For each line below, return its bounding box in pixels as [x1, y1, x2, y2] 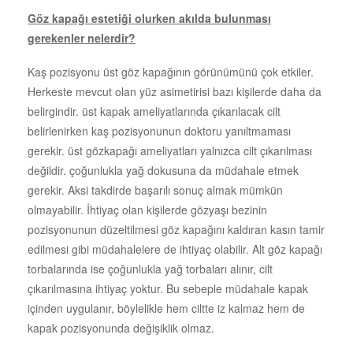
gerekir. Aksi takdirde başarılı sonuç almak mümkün [28, 181, 283, 198]
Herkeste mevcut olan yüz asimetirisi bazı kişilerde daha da [28, 83, 321, 99]
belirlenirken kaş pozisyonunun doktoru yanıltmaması [28, 122, 291, 139]
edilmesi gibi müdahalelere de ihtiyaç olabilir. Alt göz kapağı [28, 240, 322, 257]
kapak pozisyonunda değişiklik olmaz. [28, 319, 214, 336]
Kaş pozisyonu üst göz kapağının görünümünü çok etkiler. [28, 63, 314, 80]
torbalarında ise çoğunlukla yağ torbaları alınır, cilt [28, 260, 273, 277]
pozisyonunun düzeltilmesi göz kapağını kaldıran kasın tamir [28, 221, 325, 237]
